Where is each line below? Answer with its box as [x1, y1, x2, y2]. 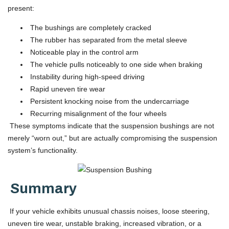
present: [8, 4, 34, 12]
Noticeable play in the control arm [28, 48, 139, 56]
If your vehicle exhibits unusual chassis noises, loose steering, [8, 207, 210, 216]
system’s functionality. [8, 146, 78, 154]
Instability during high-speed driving [28, 72, 145, 81]
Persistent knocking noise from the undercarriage [28, 97, 189, 105]
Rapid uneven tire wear [28, 84, 105, 93]
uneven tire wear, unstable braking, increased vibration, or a [8, 219, 201, 228]
